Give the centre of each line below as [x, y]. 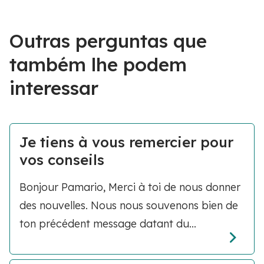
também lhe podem [98, 64]
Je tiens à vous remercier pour [126, 142]
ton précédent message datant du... [108, 224]
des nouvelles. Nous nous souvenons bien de [129, 205]
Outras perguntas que [108, 41]
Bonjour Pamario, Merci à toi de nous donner [130, 187]
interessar [54, 88]
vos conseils [62, 160]
